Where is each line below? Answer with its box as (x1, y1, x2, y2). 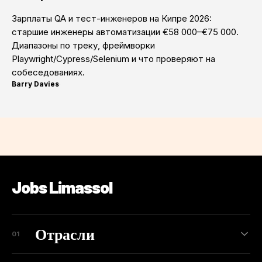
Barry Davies (12, 80, 59, 89)
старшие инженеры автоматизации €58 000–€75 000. (12, 26, 239, 38)
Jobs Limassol (12, 177, 112, 197)
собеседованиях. (12, 67, 85, 78)
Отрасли (35, 222, 95, 245)
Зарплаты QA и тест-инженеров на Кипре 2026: (12, 13, 212, 25)
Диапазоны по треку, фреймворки (12, 40, 155, 51)
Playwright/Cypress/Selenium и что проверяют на (12, 53, 215, 65)
